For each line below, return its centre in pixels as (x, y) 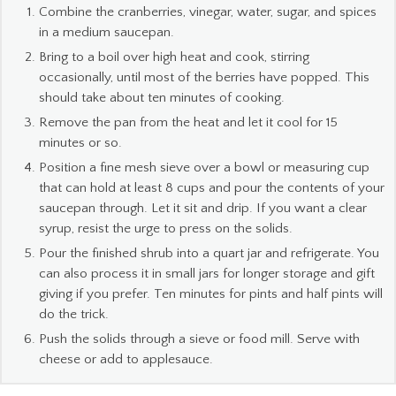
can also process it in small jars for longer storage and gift (207, 274)
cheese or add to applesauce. (126, 360)
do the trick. (74, 315)
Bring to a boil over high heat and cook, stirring (174, 57)
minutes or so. (80, 143)
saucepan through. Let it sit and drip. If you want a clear (203, 209)
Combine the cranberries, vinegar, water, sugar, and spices (208, 12)
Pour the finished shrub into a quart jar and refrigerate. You (209, 254)
